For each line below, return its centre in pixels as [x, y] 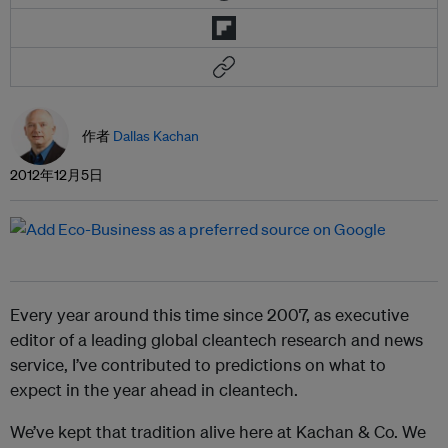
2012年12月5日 [56, 175]
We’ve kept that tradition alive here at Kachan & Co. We [218, 431]
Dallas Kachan [156, 136]
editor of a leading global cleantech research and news [216, 339]
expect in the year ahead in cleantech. [154, 389]
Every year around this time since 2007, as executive [209, 314]
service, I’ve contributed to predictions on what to [198, 364]
